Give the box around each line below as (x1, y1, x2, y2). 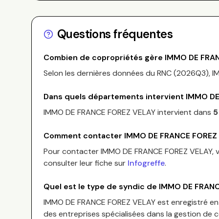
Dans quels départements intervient (44, 91, 186, 102)
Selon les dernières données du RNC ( (44, 68, 176, 78)
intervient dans (155, 107, 211, 117)
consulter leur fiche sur (44, 158, 126, 168)
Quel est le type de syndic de (44, 181, 159, 192)
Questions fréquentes (57, 26, 173, 42)
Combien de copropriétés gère (44, 52, 165, 63)
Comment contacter (44, 131, 124, 141)
